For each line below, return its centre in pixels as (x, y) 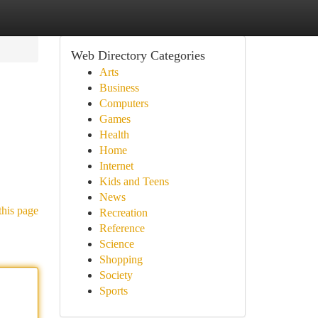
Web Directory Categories (138, 55)
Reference (122, 228)
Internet (116, 166)
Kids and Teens (134, 181)
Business (119, 88)
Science (116, 244)
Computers (124, 103)
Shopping (121, 259)
